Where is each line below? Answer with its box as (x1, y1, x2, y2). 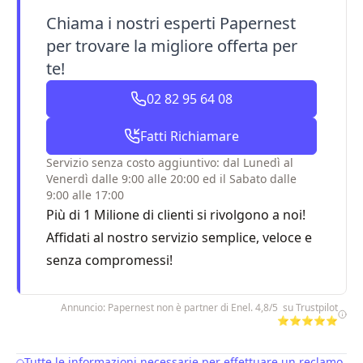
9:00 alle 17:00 (46, 187, 124, 203)
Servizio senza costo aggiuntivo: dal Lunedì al (46, 155, 293, 170)
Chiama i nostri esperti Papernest (46, 12, 296, 34)
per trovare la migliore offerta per (46, 35, 297, 57)
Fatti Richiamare (139, 127, 239, 145)
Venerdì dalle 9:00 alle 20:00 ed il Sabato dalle (46, 171, 297, 186)
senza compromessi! (46, 251, 173, 269)
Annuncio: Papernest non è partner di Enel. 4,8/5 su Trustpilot (60, 301, 338, 314)
